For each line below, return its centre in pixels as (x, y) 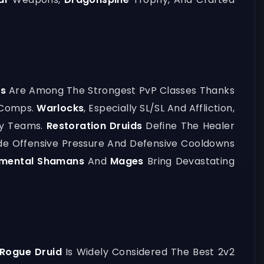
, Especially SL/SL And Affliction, (159, 108)
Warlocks (60, 108)
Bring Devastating (191, 161)
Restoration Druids (94, 126)
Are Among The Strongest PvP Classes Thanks (121, 90)
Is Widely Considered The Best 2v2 (148, 252)
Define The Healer (188, 126)
